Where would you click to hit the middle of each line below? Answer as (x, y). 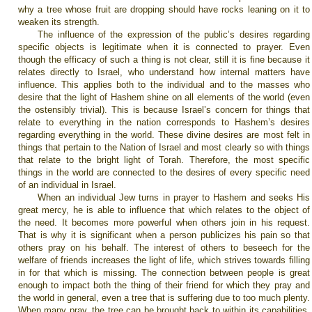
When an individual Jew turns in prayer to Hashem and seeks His (174, 197)
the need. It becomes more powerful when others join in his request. (164, 223)
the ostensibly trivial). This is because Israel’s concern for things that (164, 110)
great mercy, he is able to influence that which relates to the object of (164, 210)
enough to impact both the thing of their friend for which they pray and (164, 285)
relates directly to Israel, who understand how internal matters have (164, 72)
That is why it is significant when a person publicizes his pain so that (164, 235)
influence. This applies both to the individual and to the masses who (164, 85)
